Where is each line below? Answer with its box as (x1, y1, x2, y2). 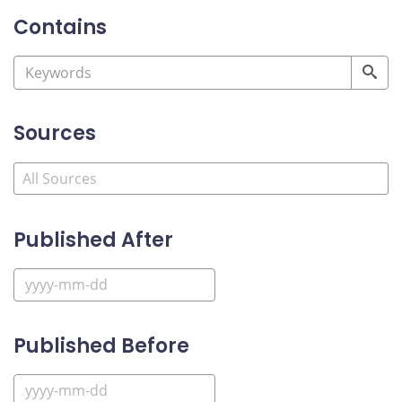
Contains (13, 13, 107, 41)
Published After (13, 225, 173, 254)
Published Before (13, 331, 189, 360)
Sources (13, 119, 96, 148)
